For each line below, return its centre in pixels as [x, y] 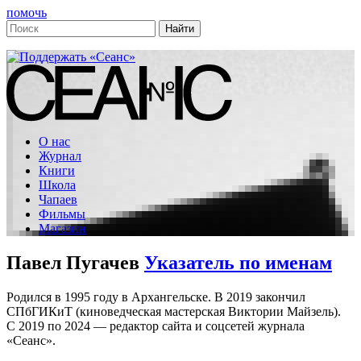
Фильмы [62, 214]
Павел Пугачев [75, 262]
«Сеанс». [31, 340]
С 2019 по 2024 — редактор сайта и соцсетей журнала [156, 326]
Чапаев [58, 199]
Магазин [62, 228]
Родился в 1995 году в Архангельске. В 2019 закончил [156, 297]
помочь [27, 12]
